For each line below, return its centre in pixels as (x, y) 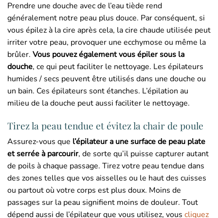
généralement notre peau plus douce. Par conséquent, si (106, 18)
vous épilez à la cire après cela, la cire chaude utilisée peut (109, 30)
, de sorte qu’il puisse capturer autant (144, 154)
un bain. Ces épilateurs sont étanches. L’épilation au (98, 91)
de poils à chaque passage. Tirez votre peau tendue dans (106, 166)
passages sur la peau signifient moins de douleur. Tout (103, 203)
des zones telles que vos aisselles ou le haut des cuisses (107, 178)
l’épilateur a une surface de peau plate (139, 142)
